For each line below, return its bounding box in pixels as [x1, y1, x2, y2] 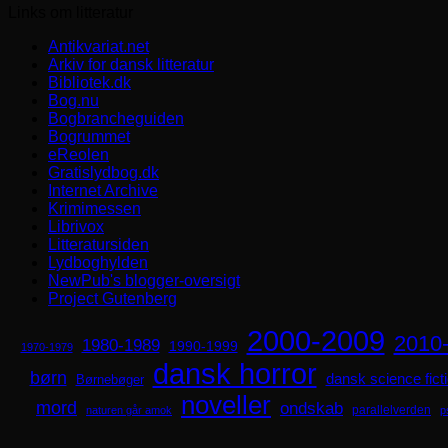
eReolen [48, 146, 109, 164]
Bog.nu [48, 92, 99, 110]
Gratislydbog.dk [48, 164, 159, 182]
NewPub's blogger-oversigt [48, 272, 240, 290]
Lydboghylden [48, 254, 148, 272]
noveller [181, 391, 271, 420]
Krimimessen [48, 200, 141, 218]
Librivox [48, 218, 104, 236]
